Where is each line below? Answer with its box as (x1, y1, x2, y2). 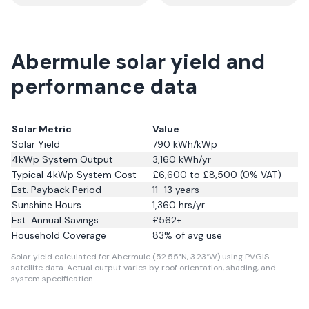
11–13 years (152, 183, 199, 196)
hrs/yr (176, 199, 205, 211)
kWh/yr (176, 153, 211, 166)
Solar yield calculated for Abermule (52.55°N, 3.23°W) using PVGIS (11, 251, 269, 262)
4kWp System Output (12, 153, 113, 166)
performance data (11, 73, 197, 100)
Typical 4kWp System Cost (12, 168, 137, 181)
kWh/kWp (170, 138, 217, 150)
